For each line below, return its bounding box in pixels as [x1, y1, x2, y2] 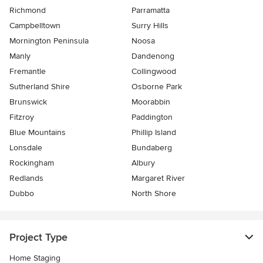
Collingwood [131, 66, 176, 77]
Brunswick [9, 97, 47, 107]
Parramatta [131, 5, 170, 16]
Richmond [9, 5, 46, 16]
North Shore [131, 188, 176, 199]
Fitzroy [9, 112, 34, 123]
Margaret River [131, 173, 185, 184]
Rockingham [9, 158, 54, 168]
